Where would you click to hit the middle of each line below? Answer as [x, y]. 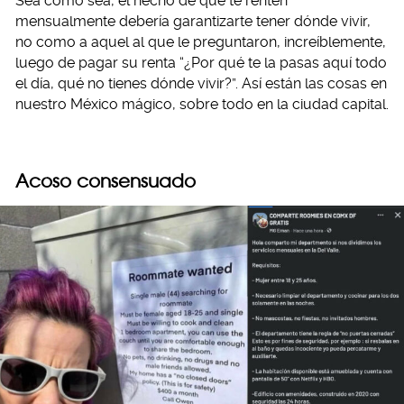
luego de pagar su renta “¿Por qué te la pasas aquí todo [201, 63]
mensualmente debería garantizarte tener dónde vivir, [193, 21]
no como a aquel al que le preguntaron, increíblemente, [201, 42]
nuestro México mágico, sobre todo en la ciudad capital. [202, 104]
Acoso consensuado [106, 181]
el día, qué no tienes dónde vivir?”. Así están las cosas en [201, 83]
